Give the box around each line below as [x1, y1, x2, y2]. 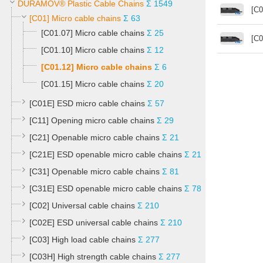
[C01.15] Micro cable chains [41, 79, 144, 89]
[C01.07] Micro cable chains [41, 28, 144, 38]
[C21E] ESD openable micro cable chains [29, 150, 182, 159]
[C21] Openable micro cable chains [29, 133, 160, 142]
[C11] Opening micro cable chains [29, 116, 154, 125]
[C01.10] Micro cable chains [41, 45, 144, 55]
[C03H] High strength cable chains [29, 252, 156, 261]
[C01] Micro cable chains [29, 14, 121, 23]
